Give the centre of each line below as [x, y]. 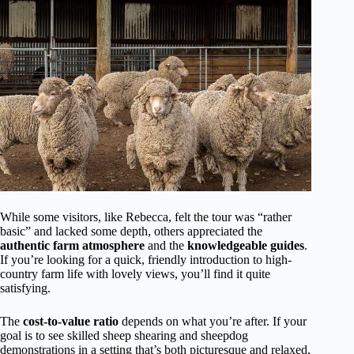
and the [166, 246]
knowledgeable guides [246, 246]
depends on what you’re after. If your [213, 322]
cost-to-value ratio [71, 322]
